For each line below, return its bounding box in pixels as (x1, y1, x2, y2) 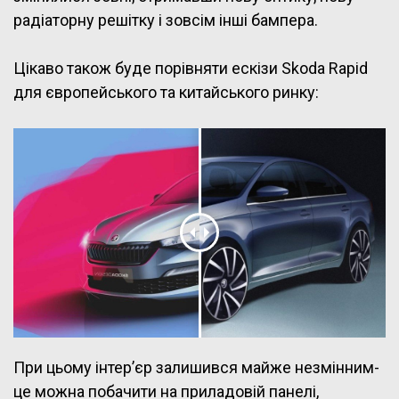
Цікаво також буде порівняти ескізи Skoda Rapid (13, 58, 368, 77)
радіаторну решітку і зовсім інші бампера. (13, 10, 318, 29)
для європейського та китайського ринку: (13, 82, 319, 102)
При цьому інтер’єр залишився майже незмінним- (13, 357, 379, 377)
